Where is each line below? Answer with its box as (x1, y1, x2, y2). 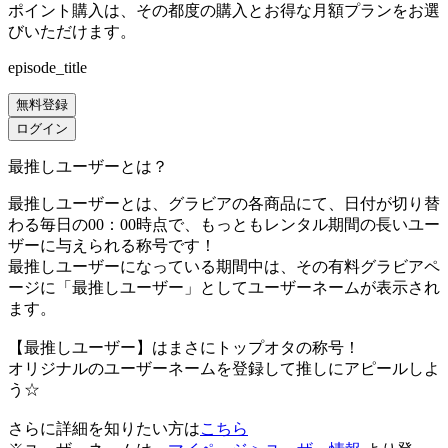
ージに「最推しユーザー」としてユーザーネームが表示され (8, 279, 440, 297)
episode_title (8, 59, 87, 77)
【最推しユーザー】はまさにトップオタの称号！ (8, 339, 360, 357)
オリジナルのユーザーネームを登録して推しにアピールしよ (8, 360, 440, 378)
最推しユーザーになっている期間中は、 (8, 258, 296, 276)
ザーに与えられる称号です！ (8, 237, 216, 255)
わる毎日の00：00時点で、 (8, 216, 200, 234)
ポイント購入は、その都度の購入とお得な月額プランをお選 (8, 2, 440, 20)
